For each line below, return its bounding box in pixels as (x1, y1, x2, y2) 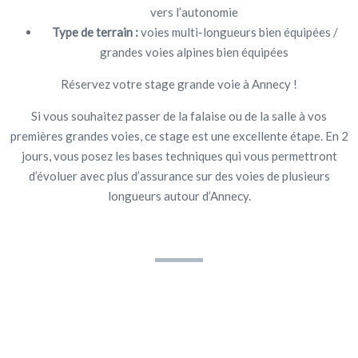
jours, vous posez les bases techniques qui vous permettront (21, 148, 337, 163)
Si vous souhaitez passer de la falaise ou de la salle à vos (31, 108, 327, 123)
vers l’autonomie (149, 4, 241, 19)
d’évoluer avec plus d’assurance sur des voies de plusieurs (28, 168, 330, 183)
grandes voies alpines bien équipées (99, 44, 291, 59)
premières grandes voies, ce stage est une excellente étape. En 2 (10, 128, 348, 143)
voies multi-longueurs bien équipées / (138, 24, 338, 39)
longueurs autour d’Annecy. (107, 188, 251, 203)
